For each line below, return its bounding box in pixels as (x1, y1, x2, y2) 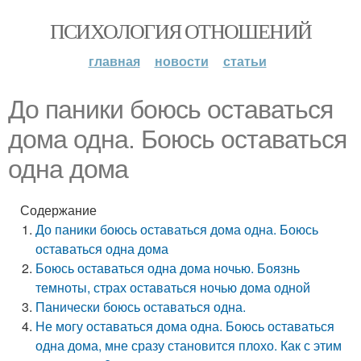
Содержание (20, 201, 97, 219)
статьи (222, 52, 267, 70)
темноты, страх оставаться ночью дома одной (35, 278, 311, 297)
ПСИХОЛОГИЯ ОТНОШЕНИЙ (49, 17, 312, 44)
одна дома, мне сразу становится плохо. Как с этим (35, 336, 342, 355)
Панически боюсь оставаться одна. (35, 297, 247, 316)
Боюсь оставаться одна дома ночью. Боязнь (35, 259, 301, 277)
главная (88, 52, 140, 70)
